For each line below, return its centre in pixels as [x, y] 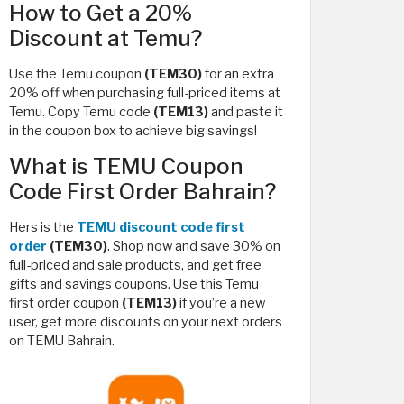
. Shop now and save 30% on [194, 246]
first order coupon [65, 303]
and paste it [247, 112]
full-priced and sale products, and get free [135, 265]
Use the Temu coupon [77, 74]
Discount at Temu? [106, 38]
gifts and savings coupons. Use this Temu [134, 284]
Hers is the [43, 227]
